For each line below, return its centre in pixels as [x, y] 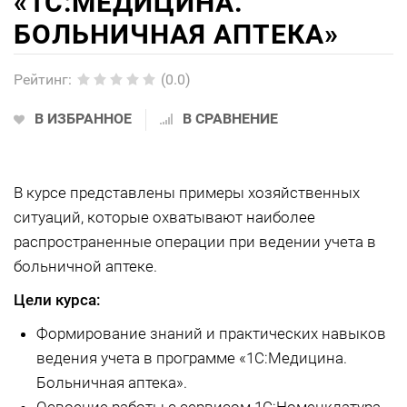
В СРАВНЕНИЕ [230, 119]
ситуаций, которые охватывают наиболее [164, 217]
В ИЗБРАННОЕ [83, 119]
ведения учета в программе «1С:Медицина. [192, 358]
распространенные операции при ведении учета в [195, 242]
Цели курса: [57, 300]
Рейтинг [41, 79]
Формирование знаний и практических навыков [211, 333]
